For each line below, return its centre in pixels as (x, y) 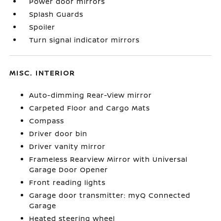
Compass (47, 121)
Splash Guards (56, 14)
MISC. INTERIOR (42, 73)
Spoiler (42, 27)
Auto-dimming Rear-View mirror (91, 95)
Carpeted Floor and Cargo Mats (90, 108)
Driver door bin (58, 133)
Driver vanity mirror (68, 146)
